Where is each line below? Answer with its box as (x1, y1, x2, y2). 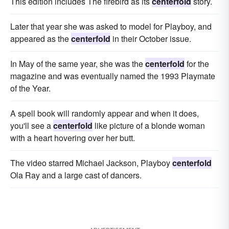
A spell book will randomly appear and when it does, (10, 107, 199, 120)
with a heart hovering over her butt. (10, 132, 135, 144)
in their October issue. (110, 33, 191, 45)
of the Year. (10, 82, 51, 95)
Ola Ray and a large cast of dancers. (10, 169, 142, 181)
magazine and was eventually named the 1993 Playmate (10, 70, 215, 82)
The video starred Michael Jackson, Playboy (10, 157, 172, 169)
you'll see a (10, 120, 53, 132)
